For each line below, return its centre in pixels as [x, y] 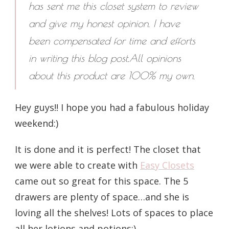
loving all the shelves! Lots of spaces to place [114, 213]
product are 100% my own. [134, 76]
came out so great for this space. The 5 [101, 181]
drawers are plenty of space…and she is [102, 197]
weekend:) [37, 123]
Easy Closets [167, 165]
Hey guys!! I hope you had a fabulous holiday [112, 108]
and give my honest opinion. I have [104, 24]
